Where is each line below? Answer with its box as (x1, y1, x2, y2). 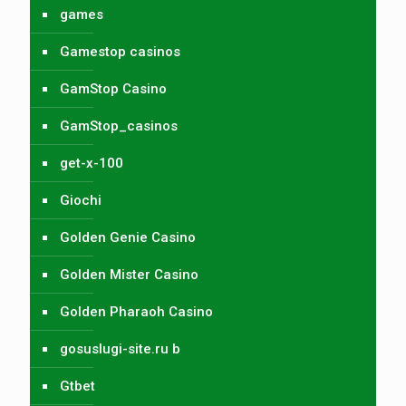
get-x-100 (60, 154, 123, 171)
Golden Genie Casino (60, 228, 196, 246)
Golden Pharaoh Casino (60, 303, 213, 320)
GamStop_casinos (60, 117, 178, 134)
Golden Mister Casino (60, 266, 198, 283)
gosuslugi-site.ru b (60, 340, 180, 357)
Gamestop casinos (60, 43, 180, 60)
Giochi (60, 191, 101, 208)
